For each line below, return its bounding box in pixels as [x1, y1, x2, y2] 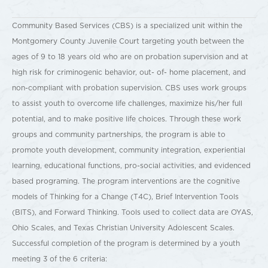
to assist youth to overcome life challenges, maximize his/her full [12, 98, 242, 108]
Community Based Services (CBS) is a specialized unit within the [12, 20, 242, 31]
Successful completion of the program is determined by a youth [12, 238, 240, 248]
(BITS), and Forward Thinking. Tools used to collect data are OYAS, [12, 207, 253, 217]
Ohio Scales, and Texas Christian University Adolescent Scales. [12, 223, 234, 233]
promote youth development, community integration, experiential [12, 145, 245, 155]
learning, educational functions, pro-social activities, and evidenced [12, 160, 251, 170]
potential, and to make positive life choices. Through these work [12, 114, 241, 124]
